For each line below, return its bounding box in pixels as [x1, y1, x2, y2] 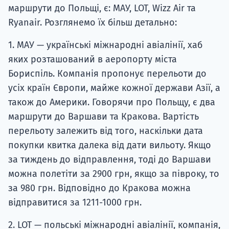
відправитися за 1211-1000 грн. [8, 197, 142, 209]
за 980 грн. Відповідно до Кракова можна [8, 182, 191, 194]
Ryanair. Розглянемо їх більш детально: [8, 17, 177, 29]
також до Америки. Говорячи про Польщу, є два [8, 97, 215, 108]
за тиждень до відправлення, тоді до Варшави [8, 154, 211, 166]
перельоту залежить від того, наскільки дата [8, 125, 203, 137]
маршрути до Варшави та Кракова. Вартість [8, 111, 199, 123]
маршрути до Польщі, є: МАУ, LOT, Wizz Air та [8, 3, 196, 14]
